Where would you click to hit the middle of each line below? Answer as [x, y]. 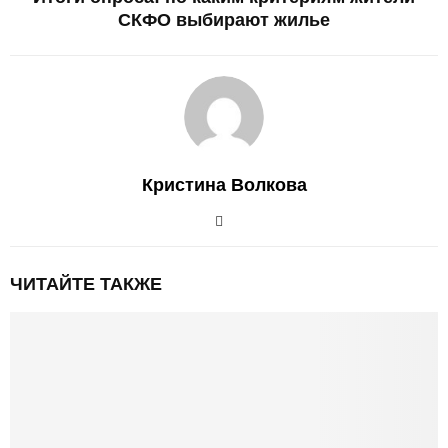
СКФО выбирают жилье [224, 19]
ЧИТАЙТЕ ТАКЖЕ [86, 283]
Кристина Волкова [224, 184]
